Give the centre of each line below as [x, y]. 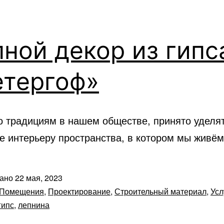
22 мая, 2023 [39, 178]
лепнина [34, 205]
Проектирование [79, 191]
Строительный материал [160, 191]
